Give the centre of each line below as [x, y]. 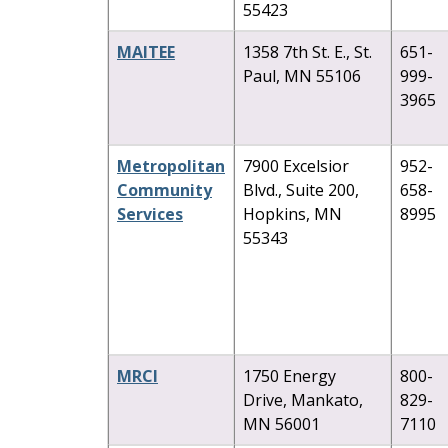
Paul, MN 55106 [302, 75]
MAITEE [146, 51]
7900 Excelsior [296, 165]
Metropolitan [171, 165]
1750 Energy [289, 375]
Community [164, 189]
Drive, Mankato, [303, 399]
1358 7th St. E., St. [307, 51]
